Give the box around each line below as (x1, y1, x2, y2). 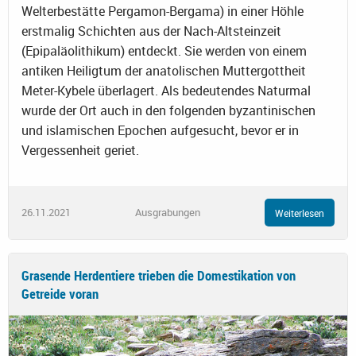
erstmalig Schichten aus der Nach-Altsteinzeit (21, 22, 281, 41)
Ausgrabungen (135, 205, 200, 220)
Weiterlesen (275, 206, 324, 219)
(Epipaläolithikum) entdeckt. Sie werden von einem (21, 42, 307, 60)
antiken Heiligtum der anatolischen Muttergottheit (21, 62, 306, 80)
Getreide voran (21, 284, 99, 303)
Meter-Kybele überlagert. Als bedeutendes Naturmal (21, 82, 311, 100)
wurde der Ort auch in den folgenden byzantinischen (21, 102, 315, 120)
